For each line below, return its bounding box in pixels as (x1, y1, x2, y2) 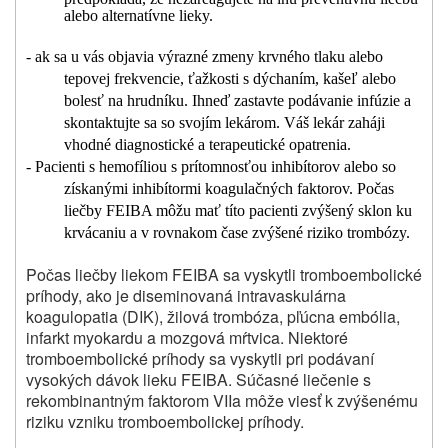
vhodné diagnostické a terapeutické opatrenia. (63, 136, 351, 154)
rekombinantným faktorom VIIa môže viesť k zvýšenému (26, 389, 418, 413)
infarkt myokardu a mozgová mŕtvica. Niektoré (26, 326, 348, 350)
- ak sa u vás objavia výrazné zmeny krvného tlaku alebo (26, 48, 383, 66)
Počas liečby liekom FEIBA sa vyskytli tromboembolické (26, 263, 422, 287)
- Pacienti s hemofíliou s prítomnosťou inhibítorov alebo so (26, 158, 396, 176)
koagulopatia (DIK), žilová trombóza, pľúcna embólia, (26, 305, 400, 329)
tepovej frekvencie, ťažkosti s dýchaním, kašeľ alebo (63, 70, 396, 88)
